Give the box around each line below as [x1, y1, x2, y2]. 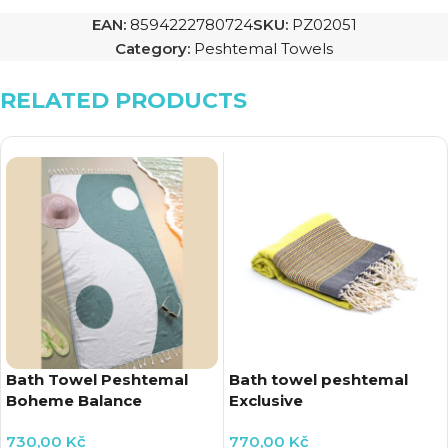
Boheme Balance [6, 391, 142, 411]
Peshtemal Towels [194, 39, 333, 59]
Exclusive [229, 391, 303, 411]
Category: [115, 39, 190, 59]
